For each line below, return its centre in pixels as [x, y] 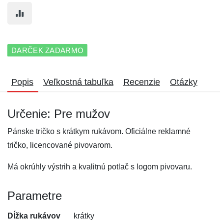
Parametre [35, 196]
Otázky [184, 82]
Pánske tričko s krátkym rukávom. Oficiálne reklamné [99, 131]
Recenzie [142, 82]
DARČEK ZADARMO [48, 50]
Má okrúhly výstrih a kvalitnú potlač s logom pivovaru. [100, 167]
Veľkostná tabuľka [78, 82]
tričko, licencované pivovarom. [60, 145]
